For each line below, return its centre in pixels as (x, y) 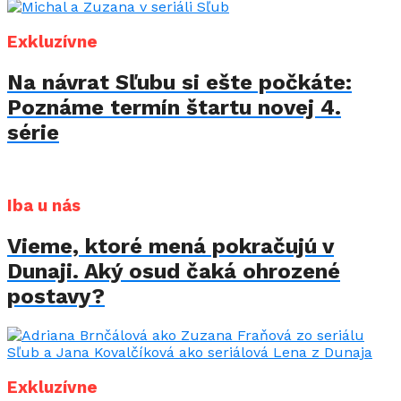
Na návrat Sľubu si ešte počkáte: (179, 82)
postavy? (56, 297)
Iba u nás (44, 206)
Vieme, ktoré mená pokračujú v (171, 247)
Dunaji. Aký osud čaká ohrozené (174, 272)
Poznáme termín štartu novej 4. (174, 107)
